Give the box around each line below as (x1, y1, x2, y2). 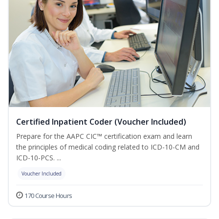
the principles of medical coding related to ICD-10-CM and (16, 142, 199, 152)
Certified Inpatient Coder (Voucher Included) (16, 116, 186, 128)
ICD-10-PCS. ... (16, 153, 61, 163)
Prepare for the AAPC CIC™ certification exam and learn (16, 131, 192, 141)
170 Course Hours (24, 191, 72, 200)
